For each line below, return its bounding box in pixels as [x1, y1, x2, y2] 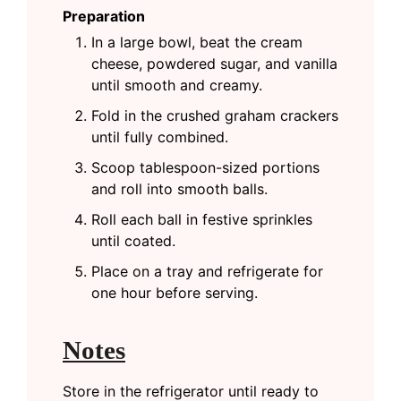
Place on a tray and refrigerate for [91, 261, 323, 280]
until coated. [91, 231, 175, 250]
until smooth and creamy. [91, 75, 262, 94]
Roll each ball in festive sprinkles [91, 209, 312, 228]
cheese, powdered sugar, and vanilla [91, 54, 337, 73]
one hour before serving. [91, 283, 258, 302]
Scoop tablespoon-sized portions [91, 158, 320, 176]
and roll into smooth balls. [91, 179, 268, 198]
